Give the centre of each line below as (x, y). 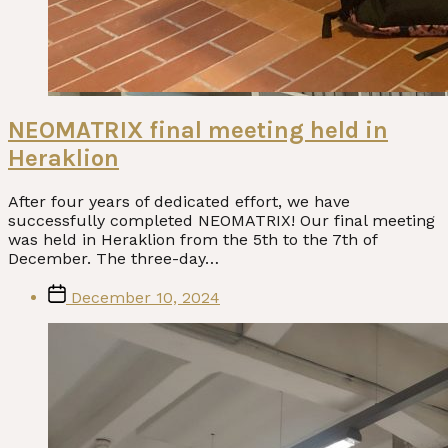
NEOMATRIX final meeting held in (198, 129)
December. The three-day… (113, 258)
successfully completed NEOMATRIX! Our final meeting (221, 220)
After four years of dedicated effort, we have (179, 201)
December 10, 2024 (145, 297)
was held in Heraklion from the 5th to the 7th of (192, 239)
